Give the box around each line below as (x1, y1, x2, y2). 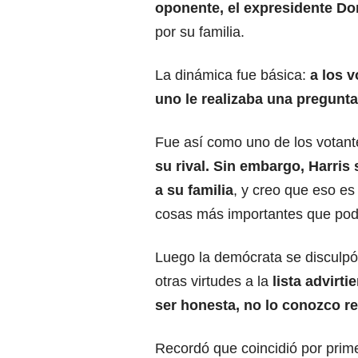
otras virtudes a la (155, 273, 268, 290)
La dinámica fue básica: (155, 67, 310, 84)
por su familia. (155, 24, 245, 41)
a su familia (155, 182, 233, 199)
